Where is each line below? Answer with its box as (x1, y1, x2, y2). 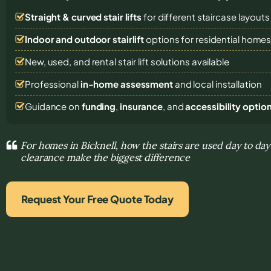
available (191, 55, 229, 67)
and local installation (172, 77, 262, 90)
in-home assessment (80, 77, 173, 90)
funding (81, 100, 116, 112)
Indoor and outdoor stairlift (25, 33, 145, 45)
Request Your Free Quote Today (21, 192, 174, 206)
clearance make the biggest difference (21, 151, 191, 163)
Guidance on (25, 100, 82, 112)
